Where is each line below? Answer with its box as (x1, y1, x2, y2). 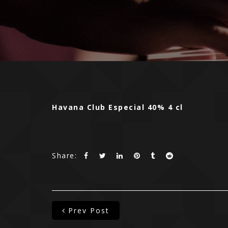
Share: (52, 151, 77, 160)
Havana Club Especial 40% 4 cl (52, 102, 183, 112)
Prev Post (68, 206, 109, 215)
